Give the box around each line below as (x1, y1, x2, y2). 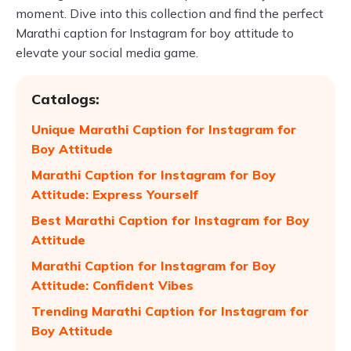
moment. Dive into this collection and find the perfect (16, 5, 324, 21)
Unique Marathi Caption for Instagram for (31, 121, 296, 137)
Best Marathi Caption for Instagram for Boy (31, 212, 309, 228)
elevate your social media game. (16, 45, 198, 60)
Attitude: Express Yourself (31, 186, 198, 202)
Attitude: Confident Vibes (31, 277, 194, 293)
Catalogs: (31, 90, 100, 108)
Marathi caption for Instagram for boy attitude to (16, 25, 294, 41)
